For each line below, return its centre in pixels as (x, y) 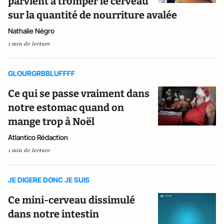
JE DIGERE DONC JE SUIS (49, 180)
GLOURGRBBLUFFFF (41, 73)
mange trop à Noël (51, 121)
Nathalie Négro (31, 31)
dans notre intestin (53, 214)
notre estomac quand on (66, 107)
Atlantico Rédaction (38, 137)
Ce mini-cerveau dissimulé (71, 200)
